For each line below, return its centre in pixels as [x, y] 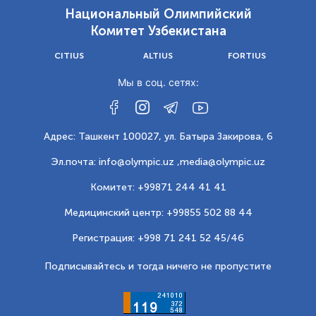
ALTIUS [158, 56]
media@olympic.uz [223, 162]
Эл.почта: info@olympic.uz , [115, 162]
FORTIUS [247, 56]
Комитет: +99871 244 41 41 [158, 187]
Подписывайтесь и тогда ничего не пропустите [158, 266]
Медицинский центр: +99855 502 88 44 [158, 213]
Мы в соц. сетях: [158, 82]
